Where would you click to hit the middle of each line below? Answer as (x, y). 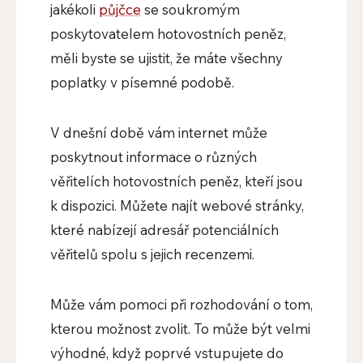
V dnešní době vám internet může (158, 133)
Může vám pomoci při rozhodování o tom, (181, 305)
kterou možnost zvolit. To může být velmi (180, 329)
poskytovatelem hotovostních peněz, (168, 34)
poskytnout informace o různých (153, 157)
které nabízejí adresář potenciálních (164, 230)
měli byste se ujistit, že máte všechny (166, 58)
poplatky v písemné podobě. (142, 83)
